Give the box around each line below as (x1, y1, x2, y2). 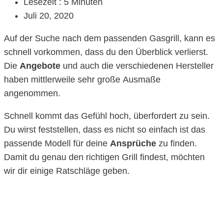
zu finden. (156, 138, 197, 149)
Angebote (20, 61, 60, 71)
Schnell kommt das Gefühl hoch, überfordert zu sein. (4, 111, 210, 121)
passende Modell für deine (4, 138, 110, 149)
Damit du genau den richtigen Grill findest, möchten (4, 152, 205, 163)
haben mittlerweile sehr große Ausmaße (4, 75, 161, 85)
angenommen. (4, 88, 60, 99)
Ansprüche (110, 138, 156, 149)
